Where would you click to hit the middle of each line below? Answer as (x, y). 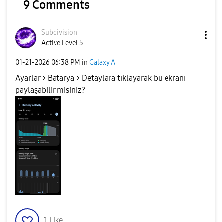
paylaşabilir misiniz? (50, 90)
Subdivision (59, 32)
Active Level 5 (62, 43)
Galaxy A (102, 62)
